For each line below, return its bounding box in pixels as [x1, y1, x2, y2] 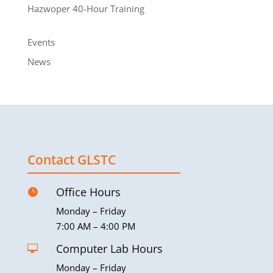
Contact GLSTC [27, 151, 116, 169]
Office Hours [55, 185, 121, 200]
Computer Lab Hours [55, 241, 163, 257]
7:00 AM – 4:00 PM [55, 220, 135, 233]
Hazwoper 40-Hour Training [27, 2, 144, 15]
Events [27, 35, 55, 48]
